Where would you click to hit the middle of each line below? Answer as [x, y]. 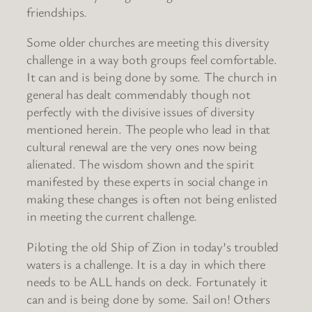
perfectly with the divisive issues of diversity [141, 112]
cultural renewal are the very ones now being [142, 147]
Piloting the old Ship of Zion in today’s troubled [153, 246]
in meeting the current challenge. [112, 216]
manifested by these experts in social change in [147, 181]
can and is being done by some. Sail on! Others [148, 298]
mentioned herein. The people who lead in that [149, 129]
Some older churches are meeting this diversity [148, 42]
